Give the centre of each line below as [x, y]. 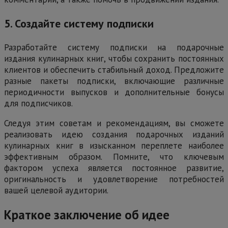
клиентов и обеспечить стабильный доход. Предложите [114, 70]
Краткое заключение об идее [87, 215]
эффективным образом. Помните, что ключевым [114, 157]
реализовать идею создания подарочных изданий [114, 135]
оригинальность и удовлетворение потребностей [114, 179]
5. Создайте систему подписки [79, 24]
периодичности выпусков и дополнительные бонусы [114, 92]
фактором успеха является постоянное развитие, [114, 168]
